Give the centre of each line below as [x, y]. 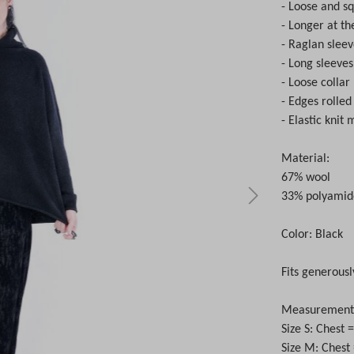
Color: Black [313, 235]
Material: [306, 159]
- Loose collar [316, 83]
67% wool [306, 178]
